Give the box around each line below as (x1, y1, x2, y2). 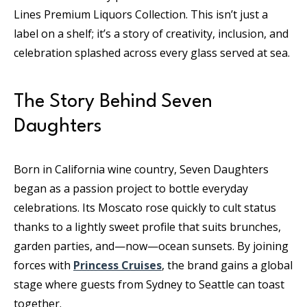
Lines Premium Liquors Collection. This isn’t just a (14, 7, 268, 22)
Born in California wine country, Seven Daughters (14, 162, 269, 177)
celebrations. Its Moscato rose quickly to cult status (14, 200, 276, 215)
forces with (14, 258, 73, 273)
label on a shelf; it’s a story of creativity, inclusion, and (14, 26, 288, 41)
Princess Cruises (73, 258, 162, 273)
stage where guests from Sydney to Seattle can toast (14, 277, 284, 292)
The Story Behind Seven (14, 93, 212, 112)
